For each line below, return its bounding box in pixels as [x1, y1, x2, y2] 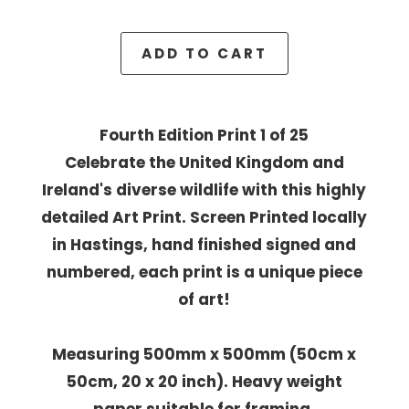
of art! [178, 288, 231, 310]
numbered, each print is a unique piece [46, 260, 362, 283]
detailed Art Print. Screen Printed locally [41, 205, 368, 228]
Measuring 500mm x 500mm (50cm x [52, 342, 357, 365]
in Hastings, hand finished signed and [52, 233, 357, 256]
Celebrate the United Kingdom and [64, 151, 344, 173]
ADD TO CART [141, 43, 268, 63]
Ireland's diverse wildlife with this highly [42, 178, 367, 201]
